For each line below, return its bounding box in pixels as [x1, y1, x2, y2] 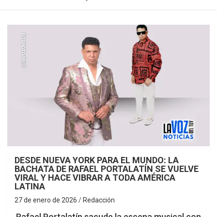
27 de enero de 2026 [15, 196, 77, 204]
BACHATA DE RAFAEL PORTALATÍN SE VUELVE [15, 163, 199, 174]
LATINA [15, 181, 45, 191]
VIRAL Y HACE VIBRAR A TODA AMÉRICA [15, 172, 175, 183]
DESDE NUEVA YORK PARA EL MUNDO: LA [15, 155, 179, 165]
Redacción [83, 196, 115, 204]
